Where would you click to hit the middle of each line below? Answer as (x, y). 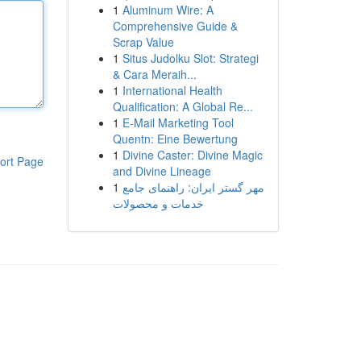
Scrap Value (143, 42)
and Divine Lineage (162, 171)
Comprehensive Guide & (175, 26)
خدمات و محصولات (158, 203)
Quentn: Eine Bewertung (175, 139)
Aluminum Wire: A (168, 10)
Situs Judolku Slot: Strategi (190, 58)
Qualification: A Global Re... (183, 106)
